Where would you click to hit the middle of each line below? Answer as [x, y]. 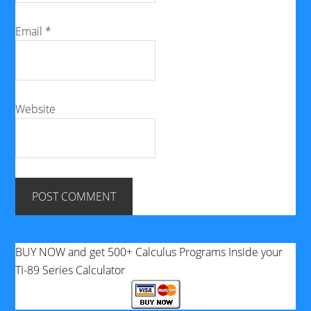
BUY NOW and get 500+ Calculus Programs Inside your [149, 252]
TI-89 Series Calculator [70, 270]
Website [36, 109]
